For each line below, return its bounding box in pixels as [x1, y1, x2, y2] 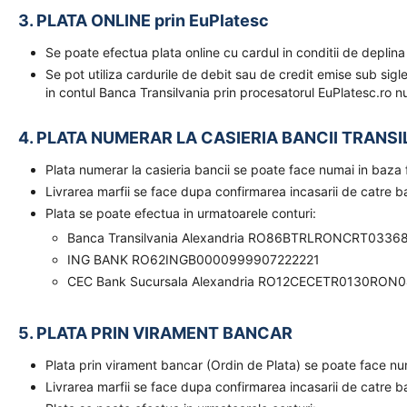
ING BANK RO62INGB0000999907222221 [67, 252, 323, 267]
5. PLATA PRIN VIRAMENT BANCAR [18, 323, 293, 342]
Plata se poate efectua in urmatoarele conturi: [45, 205, 316, 221]
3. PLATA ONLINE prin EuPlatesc [18, 11, 269, 30]
